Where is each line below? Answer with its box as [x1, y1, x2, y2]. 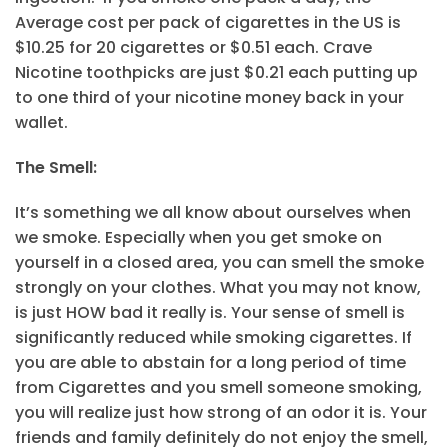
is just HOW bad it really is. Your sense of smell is [15, 301, 405, 325]
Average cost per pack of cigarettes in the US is [15, 11, 401, 35]
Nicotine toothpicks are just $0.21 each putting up [15, 61, 418, 85]
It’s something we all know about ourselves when [15, 201, 411, 225]
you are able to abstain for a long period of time [15, 351, 406, 375]
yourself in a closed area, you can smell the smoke [15, 251, 424, 275]
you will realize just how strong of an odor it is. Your [15, 401, 427, 425]
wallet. [15, 111, 68, 135]
